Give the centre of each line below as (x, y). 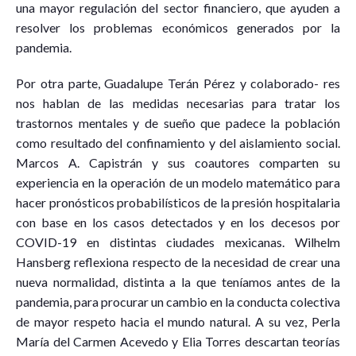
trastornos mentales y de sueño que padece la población (178, 123)
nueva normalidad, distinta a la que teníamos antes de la (178, 282)
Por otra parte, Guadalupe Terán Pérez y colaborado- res (178, 83)
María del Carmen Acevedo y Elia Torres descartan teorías (178, 342)
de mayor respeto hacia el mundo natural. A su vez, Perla (178, 322)
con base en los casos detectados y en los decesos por (178, 222)
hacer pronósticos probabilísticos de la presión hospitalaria (178, 203)
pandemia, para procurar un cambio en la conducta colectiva (178, 302)
